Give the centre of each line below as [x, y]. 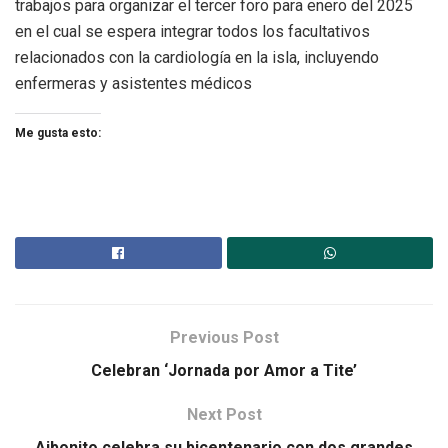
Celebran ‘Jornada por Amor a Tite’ [224, 371]
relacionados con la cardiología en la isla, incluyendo [197, 58]
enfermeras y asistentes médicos [133, 84]
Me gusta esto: [58, 133]
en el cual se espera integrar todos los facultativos [192, 32]
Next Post [224, 415]
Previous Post [224, 338]
